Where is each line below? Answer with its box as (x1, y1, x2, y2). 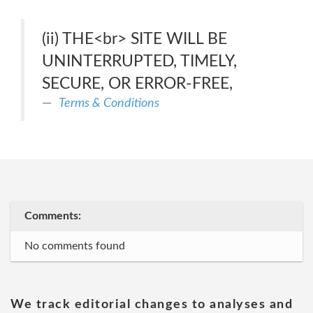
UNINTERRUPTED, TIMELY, (42, 53, 237, 69)
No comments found (24, 240, 125, 252)
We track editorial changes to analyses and (10, 298, 293, 311)
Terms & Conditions (59, 96, 159, 110)
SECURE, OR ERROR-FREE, (42, 75, 233, 92)
